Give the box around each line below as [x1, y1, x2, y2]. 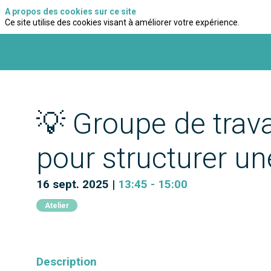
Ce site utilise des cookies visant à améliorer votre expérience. [5, 18, 240, 28]
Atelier [45, 201, 69, 210]
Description [36, 255, 97, 269]
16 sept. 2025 [36, 177, 109, 191]
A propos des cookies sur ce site [5, 6, 136, 16]
